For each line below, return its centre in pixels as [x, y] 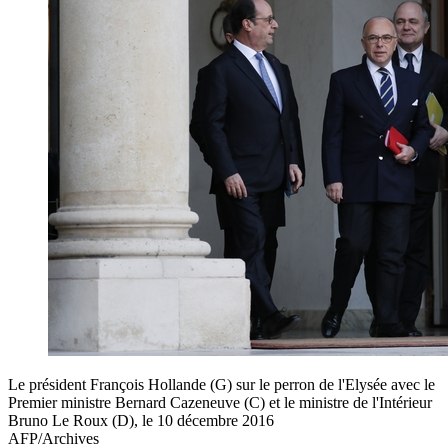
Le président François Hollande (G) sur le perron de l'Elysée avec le [221, 384]
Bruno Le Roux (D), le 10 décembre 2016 [141, 420]
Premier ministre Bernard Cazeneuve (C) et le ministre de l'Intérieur [220, 402]
